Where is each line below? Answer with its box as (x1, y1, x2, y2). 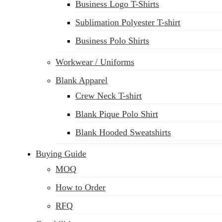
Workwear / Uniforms (55, 57, 134, 67)
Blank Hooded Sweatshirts (75, 127, 171, 137)
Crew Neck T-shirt (75, 91, 142, 101)
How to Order (55, 182, 106, 192)
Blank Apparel (55, 75, 108, 85)
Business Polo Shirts (75, 36, 149, 46)
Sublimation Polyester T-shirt (75, 17, 180, 27)
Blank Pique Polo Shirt (75, 109, 158, 119)
